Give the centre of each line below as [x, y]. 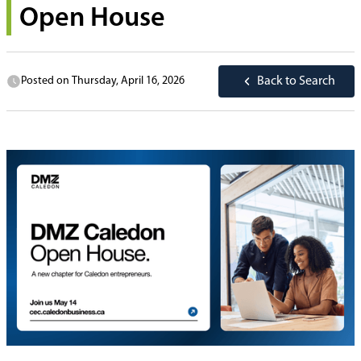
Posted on [46, 81]
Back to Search [296, 81]
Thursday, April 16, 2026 [128, 81]
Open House [92, 19]
